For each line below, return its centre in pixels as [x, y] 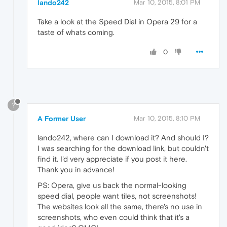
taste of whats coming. [76, 32]
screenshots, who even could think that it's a [113, 217]
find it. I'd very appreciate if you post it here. [112, 159]
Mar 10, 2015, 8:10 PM [167, 118]
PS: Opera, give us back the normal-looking [112, 185]
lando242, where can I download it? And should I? [123, 137]
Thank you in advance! [76, 169]
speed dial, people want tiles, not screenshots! [117, 196]
